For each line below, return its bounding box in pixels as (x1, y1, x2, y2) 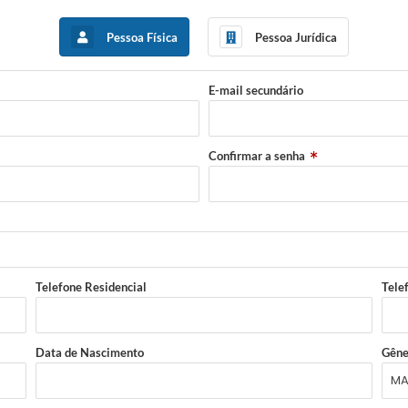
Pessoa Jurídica (255, 29, 337, 45)
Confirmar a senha (209, 148, 305, 164)
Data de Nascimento (36, 345, 145, 361)
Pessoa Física (107, 29, 178, 45)
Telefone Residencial (36, 280, 148, 295)
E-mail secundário (209, 83, 303, 98)
